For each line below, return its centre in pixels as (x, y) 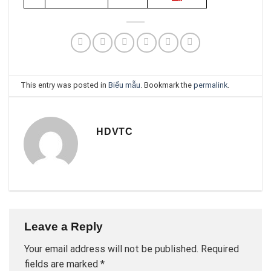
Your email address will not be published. (111, 249)
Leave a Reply (65, 226)
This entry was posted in (65, 85)
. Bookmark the (167, 85)
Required (220, 249)
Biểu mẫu (125, 85)
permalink (211, 85)
